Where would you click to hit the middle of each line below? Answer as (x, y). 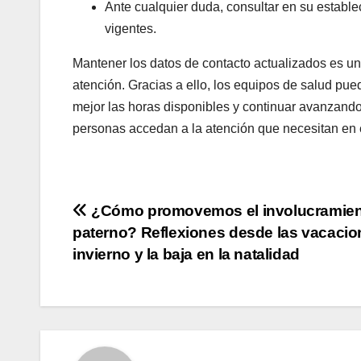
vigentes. (131, 28)
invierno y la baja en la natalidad (186, 254)
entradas (125, 282)
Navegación (145, 216)
